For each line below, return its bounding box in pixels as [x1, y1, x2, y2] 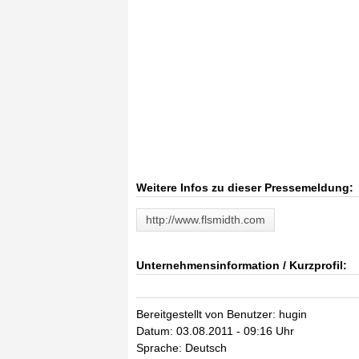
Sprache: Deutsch [136, 341, 227, 354]
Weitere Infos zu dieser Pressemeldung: [136, 181, 353, 194]
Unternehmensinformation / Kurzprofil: [136, 259, 347, 272]
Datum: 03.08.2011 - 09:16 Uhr [136, 325, 294, 337]
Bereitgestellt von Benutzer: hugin [136, 308, 307, 321]
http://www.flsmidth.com [146, 213, 265, 226]
